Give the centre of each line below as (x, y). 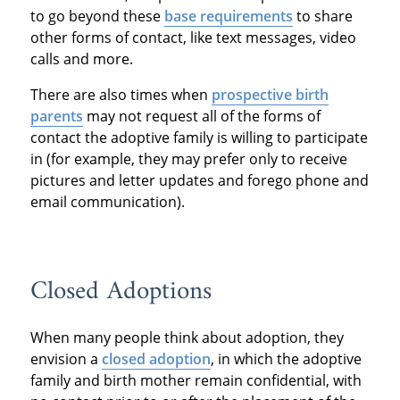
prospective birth (270, 94)
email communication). (107, 201)
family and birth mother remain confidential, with (196, 380)
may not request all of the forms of (201, 116)
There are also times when (121, 94)
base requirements (228, 16)
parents (56, 116)
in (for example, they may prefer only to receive (188, 158)
